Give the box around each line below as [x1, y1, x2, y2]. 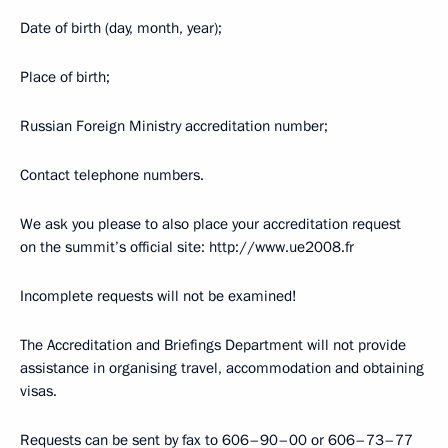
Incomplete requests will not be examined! [20, 286, 297, 306]
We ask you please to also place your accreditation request [20, 214, 401, 234]
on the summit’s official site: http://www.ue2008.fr [20, 237, 354, 257]
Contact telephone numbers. [20, 165, 204, 185]
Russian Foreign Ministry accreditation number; [20, 116, 328, 136]
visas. [20, 381, 57, 401]
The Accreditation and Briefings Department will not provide [20, 335, 406, 355]
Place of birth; [20, 67, 110, 87]
